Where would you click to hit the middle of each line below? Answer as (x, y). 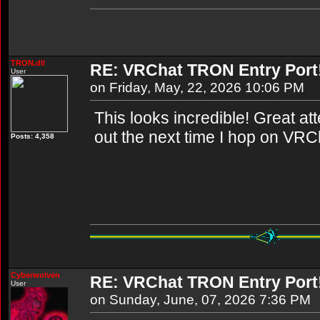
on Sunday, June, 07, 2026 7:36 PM (200, 300)
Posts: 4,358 (32, 136)
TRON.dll (28, 63)
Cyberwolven (35, 275)
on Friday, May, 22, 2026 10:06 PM (197, 87)
